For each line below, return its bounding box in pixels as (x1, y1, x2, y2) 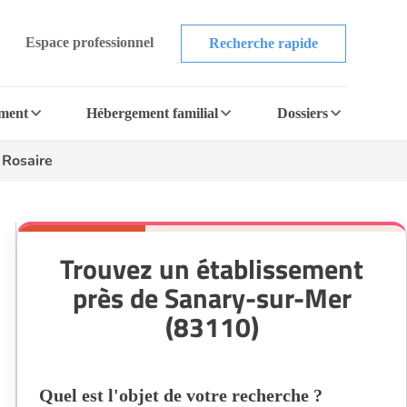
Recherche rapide (208, 35, 318, 51)
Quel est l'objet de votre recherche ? (39, 385, 323, 405)
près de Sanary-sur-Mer (72, 277, 352, 319)
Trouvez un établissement (60, 248, 363, 290)
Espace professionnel (25, 34, 154, 50)
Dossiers (276, 105, 328, 121)
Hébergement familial (86, 105, 219, 121)
